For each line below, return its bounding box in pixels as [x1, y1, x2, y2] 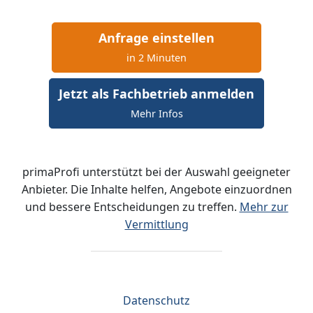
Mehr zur [239, 198, 289, 214]
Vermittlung [124, 216, 189, 232]
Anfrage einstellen [99, 29, 214, 46]
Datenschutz [123, 292, 190, 308]
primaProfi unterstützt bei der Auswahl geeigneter [22, 163, 291, 180]
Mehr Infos [130, 106, 183, 120]
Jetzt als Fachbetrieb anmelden [59, 85, 254, 102]
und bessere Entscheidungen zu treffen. [24, 198, 240, 214]
